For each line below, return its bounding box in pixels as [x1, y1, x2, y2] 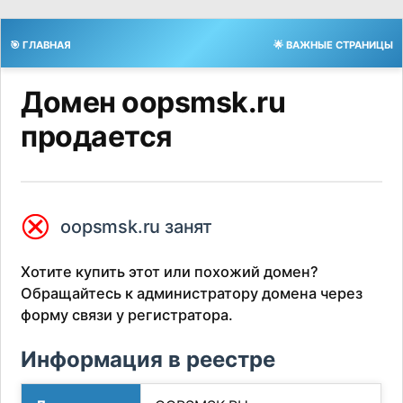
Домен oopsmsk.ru [21, 85, 286, 120]
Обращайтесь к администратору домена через [21, 284, 363, 303]
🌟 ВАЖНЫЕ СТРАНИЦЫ [273, 39, 393, 51]
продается [21, 119, 173, 154]
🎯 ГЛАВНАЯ [10, 39, 71, 51]
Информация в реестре [21, 346, 276, 373]
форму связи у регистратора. [21, 306, 234, 325]
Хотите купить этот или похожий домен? [21, 263, 319, 282]
